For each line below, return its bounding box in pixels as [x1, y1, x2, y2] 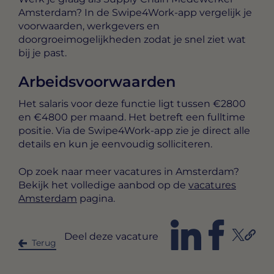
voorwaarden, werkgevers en [18, 20, 160, 32]
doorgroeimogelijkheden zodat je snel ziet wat [18, 33, 246, 45]
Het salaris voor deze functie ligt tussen [18, 98, 213, 110]
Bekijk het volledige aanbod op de [18, 179, 188, 191]
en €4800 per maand [18, 111, 124, 124]
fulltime [207, 111, 245, 124]
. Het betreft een [124, 111, 207, 124]
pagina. [77, 192, 115, 204]
